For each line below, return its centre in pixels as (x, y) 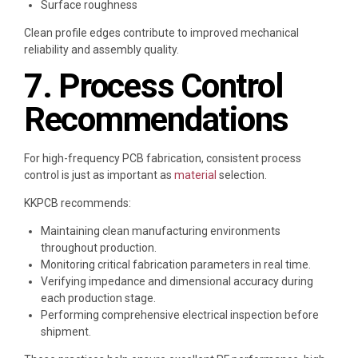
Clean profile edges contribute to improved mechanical (161, 33)
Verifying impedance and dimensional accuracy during (177, 282)
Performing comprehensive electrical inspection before (180, 315)
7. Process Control (153, 86)
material (194, 175)
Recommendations (157, 120)
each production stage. (98, 298)
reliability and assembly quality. (101, 50)
